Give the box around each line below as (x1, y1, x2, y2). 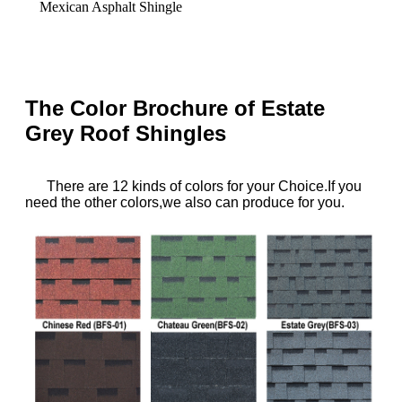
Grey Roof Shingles (25, 120, 226, 145)
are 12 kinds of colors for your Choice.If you (84, 178, 362, 194)
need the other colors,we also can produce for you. (25, 194, 345, 210)
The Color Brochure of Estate (25, 95, 325, 120)
